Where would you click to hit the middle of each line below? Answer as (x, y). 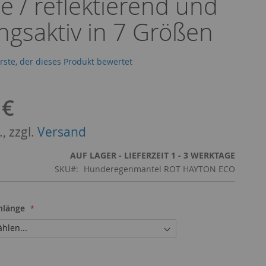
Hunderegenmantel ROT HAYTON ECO (159, 169)
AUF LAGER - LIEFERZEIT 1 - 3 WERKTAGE (153, 155)
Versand (62, 132)
